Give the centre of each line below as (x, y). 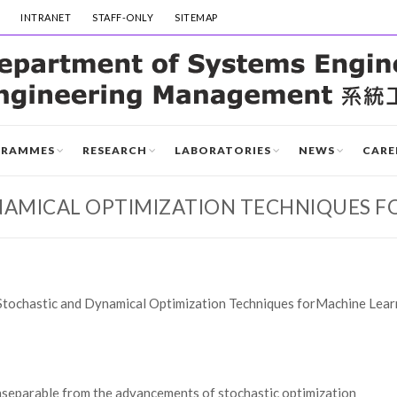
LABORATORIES (223, 150)
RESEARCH (115, 150)
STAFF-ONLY (123, 17)
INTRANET (46, 17)
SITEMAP (196, 17)
